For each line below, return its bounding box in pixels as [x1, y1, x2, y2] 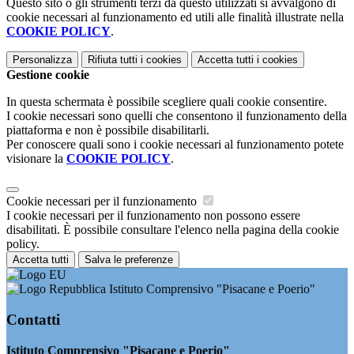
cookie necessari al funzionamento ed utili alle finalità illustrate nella [6, 10, 344, 24]
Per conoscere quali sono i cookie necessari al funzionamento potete [6, 137, 344, 152]
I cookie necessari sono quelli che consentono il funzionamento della [6, 109, 347, 123]
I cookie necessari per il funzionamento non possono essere [6, 209, 300, 223]
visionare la [6, 152, 66, 166]
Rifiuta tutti [88, 54, 137, 66]
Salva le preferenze [85, 254, 173, 266]
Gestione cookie [6, 68, 89, 82]
